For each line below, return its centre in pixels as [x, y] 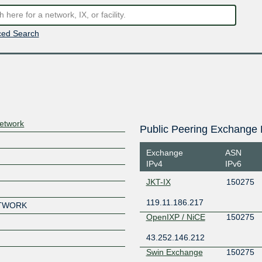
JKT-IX [158, 182]
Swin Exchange [174, 252]
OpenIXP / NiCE [175, 217]
